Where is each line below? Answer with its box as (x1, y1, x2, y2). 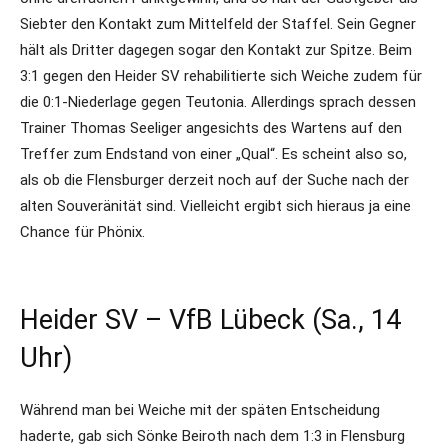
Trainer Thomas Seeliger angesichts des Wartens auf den (20, 119, 402, 137)
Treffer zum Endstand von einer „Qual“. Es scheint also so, (20, 145, 407, 163)
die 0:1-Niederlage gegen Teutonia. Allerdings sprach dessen (20, 93, 416, 111)
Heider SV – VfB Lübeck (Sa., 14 (20, 304, 401, 336)
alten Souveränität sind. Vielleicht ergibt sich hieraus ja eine (20, 197, 411, 215)
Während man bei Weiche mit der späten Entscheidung (20, 401, 380, 419)
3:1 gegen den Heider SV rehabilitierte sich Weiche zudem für (20, 67, 422, 85)
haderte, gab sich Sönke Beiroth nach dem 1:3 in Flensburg (20, 427, 405, 445)
